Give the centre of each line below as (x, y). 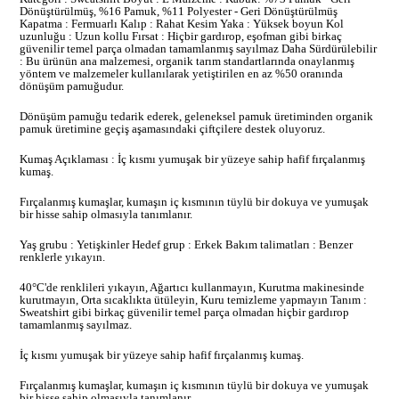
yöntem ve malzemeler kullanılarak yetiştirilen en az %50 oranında (181, 73)
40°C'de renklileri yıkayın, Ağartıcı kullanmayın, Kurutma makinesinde (192, 287)
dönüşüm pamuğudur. (72, 85)
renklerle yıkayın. (62, 256)
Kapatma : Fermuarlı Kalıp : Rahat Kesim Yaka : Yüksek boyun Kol (182, 23)
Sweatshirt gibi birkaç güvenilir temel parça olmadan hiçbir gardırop (184, 312)
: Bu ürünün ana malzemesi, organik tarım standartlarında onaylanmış (187, 61)
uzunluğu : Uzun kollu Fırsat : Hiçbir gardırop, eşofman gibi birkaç (181, 36)
